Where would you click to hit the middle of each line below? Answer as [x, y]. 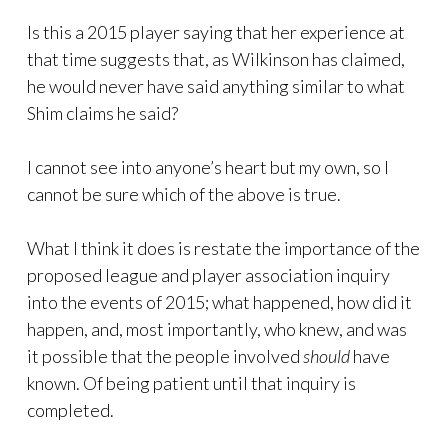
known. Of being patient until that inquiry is [191, 383]
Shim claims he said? [102, 113]
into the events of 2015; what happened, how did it [219, 302]
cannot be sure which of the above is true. [184, 194]
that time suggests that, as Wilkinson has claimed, [216, 59]
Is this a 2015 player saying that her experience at [216, 32]
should [326, 356]
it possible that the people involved [165, 356]
